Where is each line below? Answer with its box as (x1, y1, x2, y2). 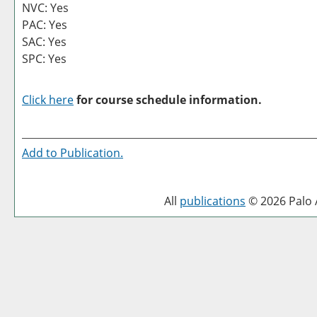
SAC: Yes (22, 34, 67, 50)
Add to (22, 145, 60, 161)
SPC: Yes (22, 51, 67, 67)
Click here (22, 92, 74, 108)
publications (180, 193, 246, 209)
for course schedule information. (74, 92, 262, 108)
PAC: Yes (22, 17, 67, 33)
